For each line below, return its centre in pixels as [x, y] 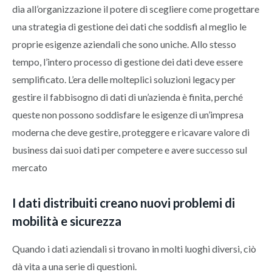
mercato [30, 167]
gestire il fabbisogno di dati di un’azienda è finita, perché [127, 97]
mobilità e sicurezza [67, 221]
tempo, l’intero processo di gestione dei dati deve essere [127, 61]
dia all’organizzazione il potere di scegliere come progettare [136, 8]
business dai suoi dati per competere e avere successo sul [130, 149]
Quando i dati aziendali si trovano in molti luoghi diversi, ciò [134, 248]
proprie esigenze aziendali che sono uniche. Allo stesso [124, 44]
